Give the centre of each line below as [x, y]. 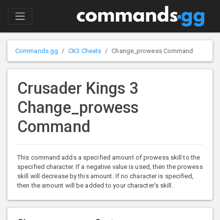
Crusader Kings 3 [78, 89]
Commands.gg [37, 51]
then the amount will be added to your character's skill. [95, 186]
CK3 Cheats [85, 51]
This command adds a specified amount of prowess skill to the [109, 158]
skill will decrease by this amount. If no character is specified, [106, 176]
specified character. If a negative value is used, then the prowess [110, 167]
